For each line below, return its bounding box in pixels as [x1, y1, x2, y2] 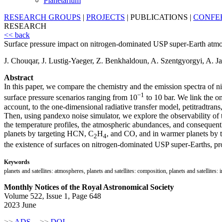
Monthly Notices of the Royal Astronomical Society [4, 182, 174, 191]
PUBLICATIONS [130, 13, 188, 22]
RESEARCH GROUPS [4, 13, 81, 22]
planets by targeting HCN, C [4, 129, 94, 138]
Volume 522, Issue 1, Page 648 [4, 191, 101, 200]
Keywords [4, 158, 30, 166]
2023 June [4, 200, 36, 209]
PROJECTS [86, 13, 125, 22]
